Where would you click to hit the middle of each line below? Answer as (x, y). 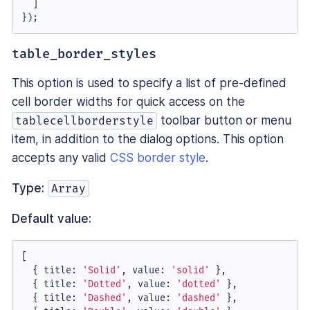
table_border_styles (84, 54)
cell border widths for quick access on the (128, 102)
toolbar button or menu (225, 121)
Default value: (52, 219)
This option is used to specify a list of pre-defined (149, 83)
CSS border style (158, 158)
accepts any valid (61, 158)
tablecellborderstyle (85, 121)
